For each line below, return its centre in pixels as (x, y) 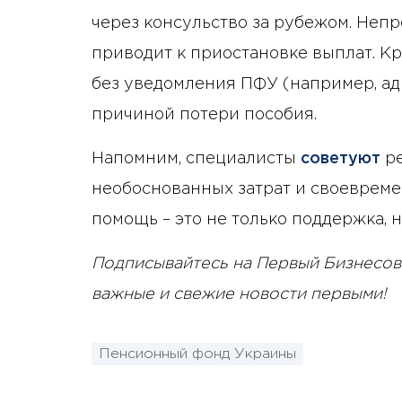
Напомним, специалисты (194, 158)
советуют (338, 158)
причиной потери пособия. (204, 114)
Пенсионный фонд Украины (197, 354)
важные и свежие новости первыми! (239, 294)
